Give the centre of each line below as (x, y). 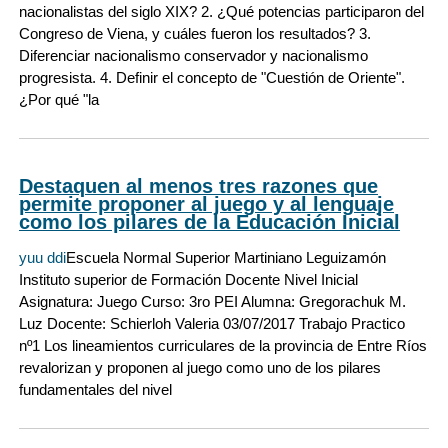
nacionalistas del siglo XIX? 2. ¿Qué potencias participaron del (221, 11)
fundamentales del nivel (95, 390)
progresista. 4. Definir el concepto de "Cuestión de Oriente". (212, 77)
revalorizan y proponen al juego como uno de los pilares (200, 368)
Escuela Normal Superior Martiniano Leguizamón (226, 258)
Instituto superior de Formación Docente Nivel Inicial (188, 280)
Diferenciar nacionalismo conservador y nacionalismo (193, 55)
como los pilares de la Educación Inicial (209, 222)
